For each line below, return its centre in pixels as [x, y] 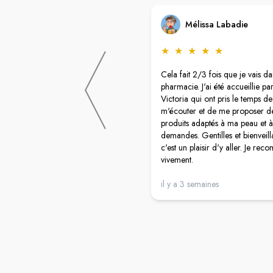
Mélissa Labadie [217, 24]
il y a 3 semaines [190, 184]
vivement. [177, 159]
